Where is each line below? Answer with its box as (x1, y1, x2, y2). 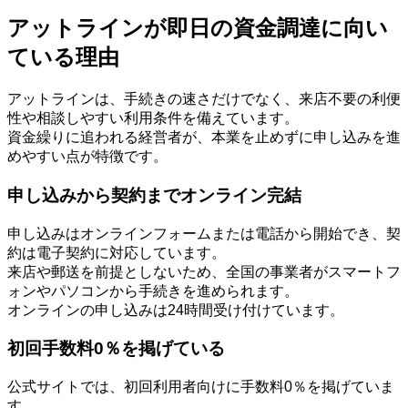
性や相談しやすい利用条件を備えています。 (7, 110, 299, 127)
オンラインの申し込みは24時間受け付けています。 (7, 301, 344, 318)
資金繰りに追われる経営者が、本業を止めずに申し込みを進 (7, 129, 401, 146)
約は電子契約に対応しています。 (7, 244, 226, 260)
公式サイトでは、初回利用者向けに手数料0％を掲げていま (7, 379, 394, 395)
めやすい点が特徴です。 (7, 148, 168, 165)
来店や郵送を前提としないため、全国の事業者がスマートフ (7, 263, 401, 280)
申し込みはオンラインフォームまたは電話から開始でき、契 (7, 225, 401, 241)
